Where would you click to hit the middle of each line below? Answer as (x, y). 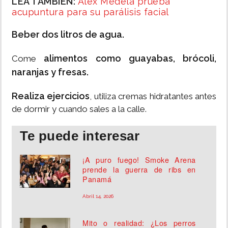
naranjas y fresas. (50, 72)
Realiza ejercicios (51, 96)
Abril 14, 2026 (98, 196)
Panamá (97, 179)
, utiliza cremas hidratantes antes (153, 96)
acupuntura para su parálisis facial (90, 12)
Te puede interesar (80, 136)
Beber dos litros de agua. (68, 35)
